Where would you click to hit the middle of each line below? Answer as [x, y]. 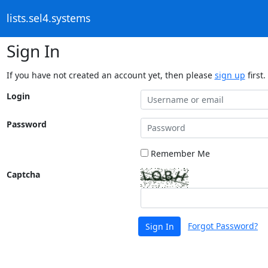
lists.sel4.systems [48, 18]
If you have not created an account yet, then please [110, 75]
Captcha [23, 174]
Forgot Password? [223, 225]
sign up [230, 75]
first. [255, 75]
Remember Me [179, 153]
